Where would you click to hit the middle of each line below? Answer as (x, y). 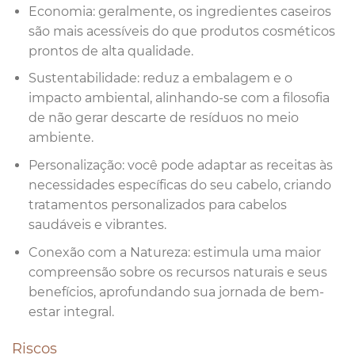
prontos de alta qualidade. (111, 51)
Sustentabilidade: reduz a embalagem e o (160, 78)
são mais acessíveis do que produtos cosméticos (181, 31)
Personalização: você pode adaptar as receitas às (180, 165)
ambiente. (61, 138)
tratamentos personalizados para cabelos (157, 204)
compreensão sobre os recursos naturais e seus (177, 272)
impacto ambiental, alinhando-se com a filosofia (179, 98)
